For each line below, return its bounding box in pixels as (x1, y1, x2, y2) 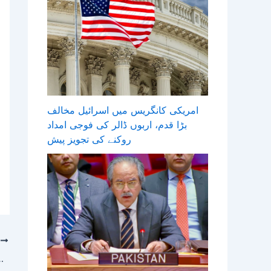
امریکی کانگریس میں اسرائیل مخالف (47, 104, 198, 117)
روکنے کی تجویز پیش (47, 133, 131, 146)
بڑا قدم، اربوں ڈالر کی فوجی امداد (47, 119, 187, 131)
